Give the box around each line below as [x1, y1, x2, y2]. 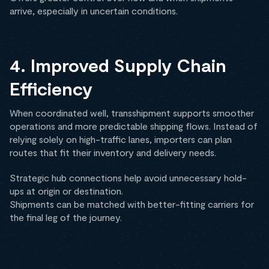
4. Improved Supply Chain [10, 54, 226, 76]
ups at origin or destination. [10, 185, 123, 197]
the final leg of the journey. [10, 211, 122, 223]
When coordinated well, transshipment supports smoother [10, 107, 254, 119]
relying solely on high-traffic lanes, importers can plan [10, 133, 232, 145]
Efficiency [10, 77, 92, 100]
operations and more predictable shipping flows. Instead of [10, 120, 258, 132]
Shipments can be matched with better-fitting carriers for [10, 198, 254, 210]
